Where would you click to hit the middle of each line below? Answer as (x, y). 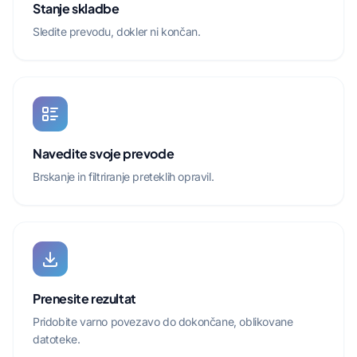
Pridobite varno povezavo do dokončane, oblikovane (163, 322)
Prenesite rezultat (84, 298)
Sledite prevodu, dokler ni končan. (117, 31)
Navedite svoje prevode (104, 153)
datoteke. (57, 339)
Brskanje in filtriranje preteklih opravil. (124, 177)
